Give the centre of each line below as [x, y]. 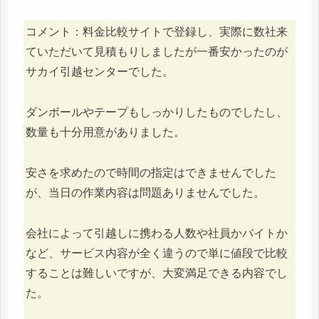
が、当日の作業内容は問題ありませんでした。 [145, 192]
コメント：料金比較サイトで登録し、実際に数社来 [157, 32]
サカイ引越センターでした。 [100, 72]
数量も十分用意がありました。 [105, 132]
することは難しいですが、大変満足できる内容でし [157, 273]
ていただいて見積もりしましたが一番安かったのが [157, 52]
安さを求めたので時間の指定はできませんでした [151, 172]
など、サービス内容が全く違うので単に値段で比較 [157, 253]
